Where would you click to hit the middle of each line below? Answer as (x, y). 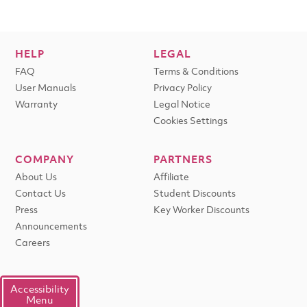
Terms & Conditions (196, 72)
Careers (33, 244)
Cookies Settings (191, 122)
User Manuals (46, 89)
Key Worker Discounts (201, 211)
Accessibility (40, 290)
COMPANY (45, 160)
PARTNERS (183, 160)
